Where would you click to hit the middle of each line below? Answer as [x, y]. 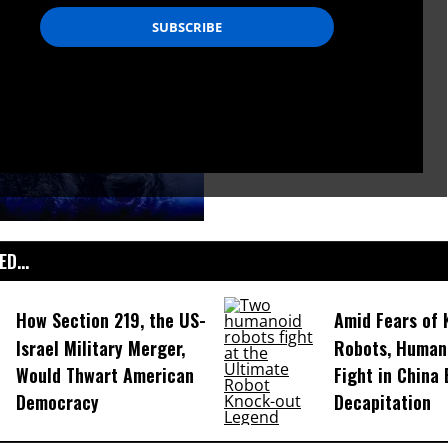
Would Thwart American [104, 375]
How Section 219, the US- [110, 320]
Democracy [57, 402]
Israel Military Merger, [100, 348]
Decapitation [382, 402]
